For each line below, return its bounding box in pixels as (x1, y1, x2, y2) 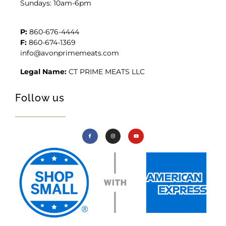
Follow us (15, 92, 65, 104)
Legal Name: (20, 67, 67, 77)
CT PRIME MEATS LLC (67, 67, 145, 77)
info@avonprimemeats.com (20, 48, 119, 58)
